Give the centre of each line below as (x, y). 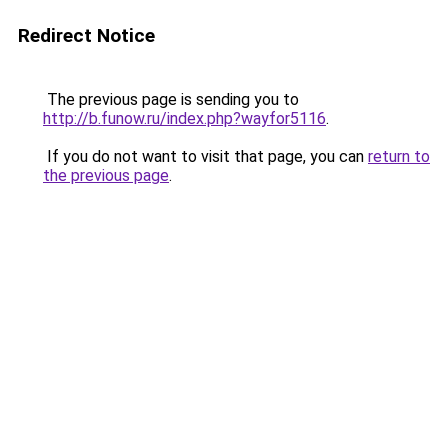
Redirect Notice (86, 35)
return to (399, 156)
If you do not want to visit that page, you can (205, 156)
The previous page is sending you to (171, 99)
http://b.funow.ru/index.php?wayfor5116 (184, 118)
